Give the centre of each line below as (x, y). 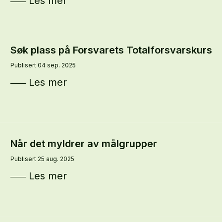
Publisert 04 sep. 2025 (43, 65)
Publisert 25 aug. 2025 (42, 159)
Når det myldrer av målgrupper (83, 144)
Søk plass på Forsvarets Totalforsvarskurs (111, 50)
